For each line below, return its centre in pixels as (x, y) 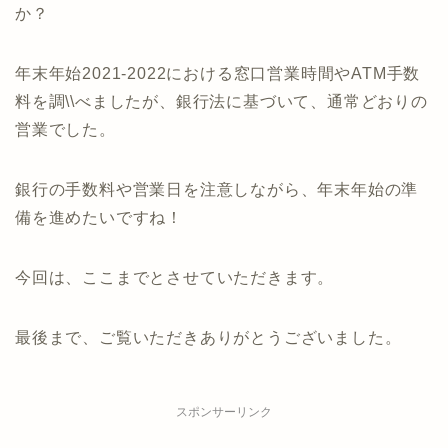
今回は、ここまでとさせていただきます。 (175, 277)
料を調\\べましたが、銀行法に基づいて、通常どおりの (221, 101)
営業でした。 (65, 129)
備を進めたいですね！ (99, 217)
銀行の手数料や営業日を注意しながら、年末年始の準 (217, 189)
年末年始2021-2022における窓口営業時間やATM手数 (218, 73)
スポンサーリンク (224, 411)
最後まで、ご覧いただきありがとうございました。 (208, 337)
